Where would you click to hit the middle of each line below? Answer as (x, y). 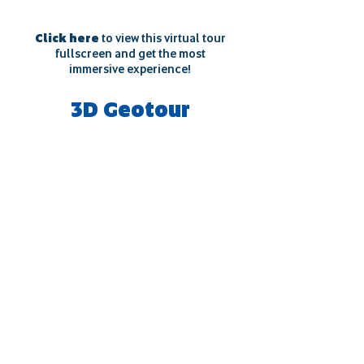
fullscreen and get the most (130, 54)
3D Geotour (130, 110)
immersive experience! (130, 69)
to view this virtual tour (163, 38)
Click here (68, 38)
